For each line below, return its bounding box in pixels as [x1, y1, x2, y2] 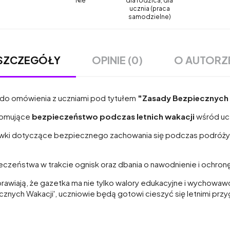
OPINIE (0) [92, 53, 143, 66]
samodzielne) [128, 12, 171, 21]
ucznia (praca [129, 4, 170, 12]
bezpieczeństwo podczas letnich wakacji [30, 111, 195, 121]
